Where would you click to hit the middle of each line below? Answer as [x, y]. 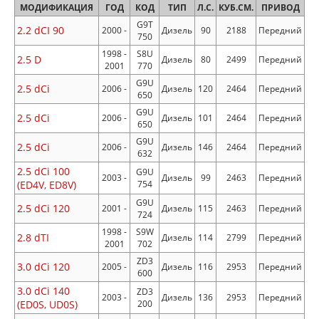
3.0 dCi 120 [43, 267]
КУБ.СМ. [236, 7]
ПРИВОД [280, 7]
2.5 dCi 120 [43, 208]
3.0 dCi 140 [43, 291]
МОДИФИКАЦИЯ [57, 7]
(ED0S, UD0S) [47, 304]
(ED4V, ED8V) [47, 185]
